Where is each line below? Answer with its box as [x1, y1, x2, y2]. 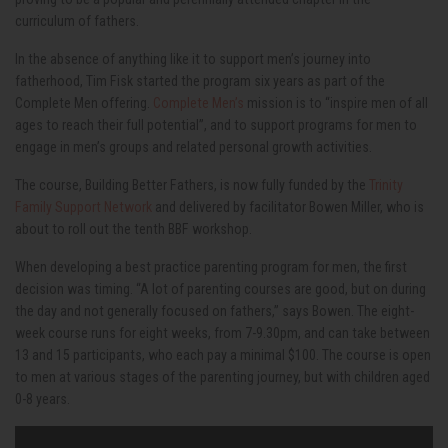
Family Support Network [15, 199, 152, 215]
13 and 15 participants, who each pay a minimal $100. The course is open [15, 347, 431, 363]
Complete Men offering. [15, 95, 153, 111]
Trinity [369, 177, 403, 193]
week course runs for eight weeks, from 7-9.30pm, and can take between [15, 325, 430, 341]
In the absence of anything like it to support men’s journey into [15, 51, 371, 67]
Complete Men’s [153, 95, 244, 111]
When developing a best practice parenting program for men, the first [15, 259, 407, 275]
